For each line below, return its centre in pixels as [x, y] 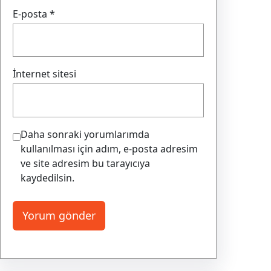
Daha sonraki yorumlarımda [85, 134]
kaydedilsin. [47, 178]
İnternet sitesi [44, 74]
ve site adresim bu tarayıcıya [85, 163]
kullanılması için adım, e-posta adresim [109, 149]
